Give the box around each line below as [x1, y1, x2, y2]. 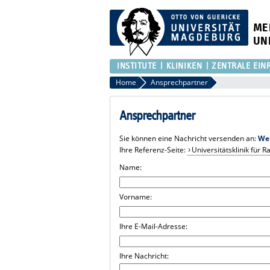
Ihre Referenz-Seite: [119, 144, 188, 155]
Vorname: [119, 191, 152, 202]
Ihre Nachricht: [119, 250, 169, 261]
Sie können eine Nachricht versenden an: [119, 133, 259, 143]
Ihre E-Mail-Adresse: [119, 221, 188, 231]
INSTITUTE [117, 61, 157, 71]
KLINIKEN [166, 61, 202, 71]
